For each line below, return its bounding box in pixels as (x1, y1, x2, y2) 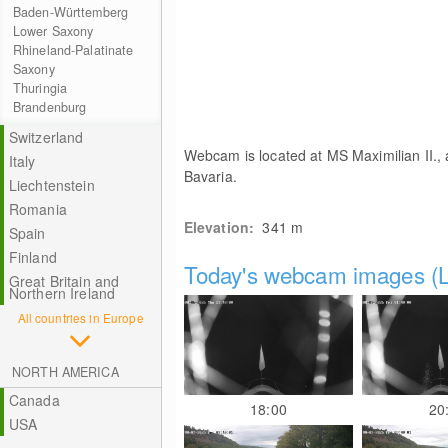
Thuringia (12, 79, 68, 97)
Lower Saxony (12, 22, 94, 40)
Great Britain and (8, 271, 120, 291)
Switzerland (8, 127, 84, 147)
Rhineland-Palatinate (12, 41, 134, 59)
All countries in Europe (17, 309, 144, 326)
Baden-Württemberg (12, 3, 129, 21)
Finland (8, 247, 57, 267)
